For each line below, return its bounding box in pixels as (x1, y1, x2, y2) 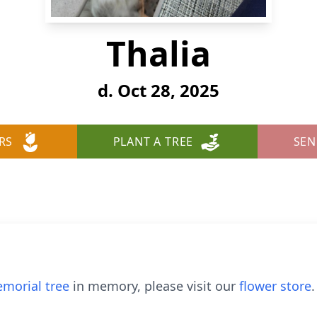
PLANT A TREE (113, 134, 194, 149)
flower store (239, 277, 311, 294)
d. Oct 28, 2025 (98, 79, 219, 102)
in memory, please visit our (69, 277, 239, 294)
